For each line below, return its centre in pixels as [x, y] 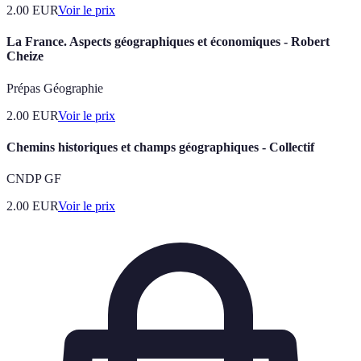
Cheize [25, 56]
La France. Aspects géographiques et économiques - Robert [168, 42]
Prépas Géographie [55, 88]
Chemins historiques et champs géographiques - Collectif [160, 147]
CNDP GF [34, 179]
